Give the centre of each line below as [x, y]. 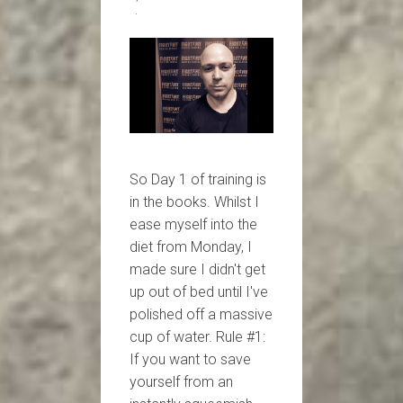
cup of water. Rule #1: [197, 337]
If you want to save [190, 360]
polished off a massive [201, 315]
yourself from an [181, 382]
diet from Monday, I [191, 247]
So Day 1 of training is [198, 180]
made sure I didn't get [197, 270]
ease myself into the [193, 225]
